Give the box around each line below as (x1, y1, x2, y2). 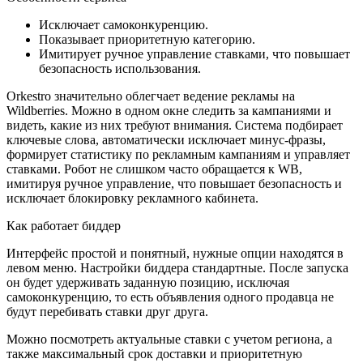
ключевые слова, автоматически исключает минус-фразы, (6, 132, 326, 147)
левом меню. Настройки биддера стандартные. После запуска (6, 260, 348, 275)
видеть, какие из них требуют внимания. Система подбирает (6, 117, 343, 132)
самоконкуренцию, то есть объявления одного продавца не (6, 289, 334, 304)
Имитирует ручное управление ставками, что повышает (39, 46, 350, 61)
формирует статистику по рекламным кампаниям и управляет (6, 147, 350, 161)
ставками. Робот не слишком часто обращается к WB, (6, 161, 302, 176)
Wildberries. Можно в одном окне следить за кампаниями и (6, 103, 331, 117)
